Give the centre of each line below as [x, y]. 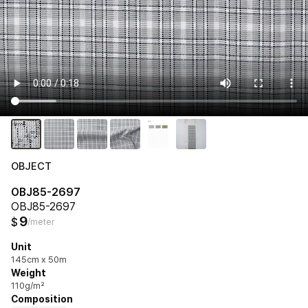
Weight [29, 273]
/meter [41, 221]
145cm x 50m [39, 259]
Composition [42, 299]
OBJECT [31, 166]
